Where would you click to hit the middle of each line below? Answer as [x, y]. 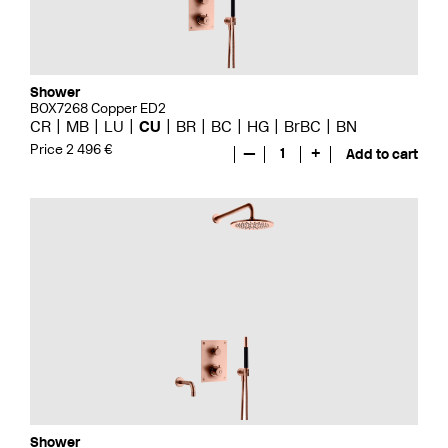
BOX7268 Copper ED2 [98, 108]
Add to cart [382, 154]
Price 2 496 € [71, 149]
